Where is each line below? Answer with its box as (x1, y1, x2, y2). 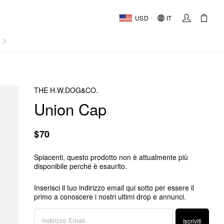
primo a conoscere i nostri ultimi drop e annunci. (34, 191, 186, 201)
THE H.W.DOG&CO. (34, 85, 98, 95)
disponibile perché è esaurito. (34, 161, 127, 171)
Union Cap (34, 97, 106, 120)
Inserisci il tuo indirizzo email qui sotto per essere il (34, 182, 194, 192)
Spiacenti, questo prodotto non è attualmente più (34, 152, 188, 162)
